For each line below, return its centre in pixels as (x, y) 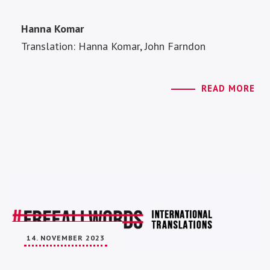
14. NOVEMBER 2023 (66, 237)
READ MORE (228, 89)
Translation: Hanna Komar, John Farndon (113, 46)
